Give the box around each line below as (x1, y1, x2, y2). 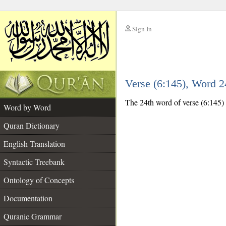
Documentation (4, 193, 52, 203)
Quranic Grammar (4, 211, 62, 221)
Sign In (132, 24, 152, 33)
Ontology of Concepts (4, 175, 74, 185)
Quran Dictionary (4, 120, 60, 131)
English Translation (4, 138, 65, 149)
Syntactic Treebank (4, 156, 65, 167)
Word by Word (4, 102, 51, 112)
